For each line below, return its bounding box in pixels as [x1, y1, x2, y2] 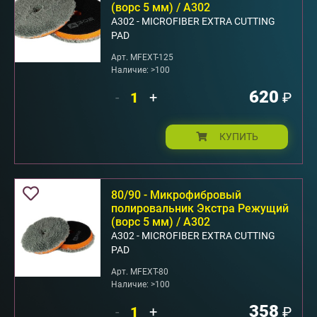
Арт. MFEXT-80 [111, 266, 168, 277]
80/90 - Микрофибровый [111, 188, 241, 202]
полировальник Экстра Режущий [111, 201, 289, 215]
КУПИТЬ [219, 130, 258, 142]
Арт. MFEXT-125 [111, 52, 173, 62]
